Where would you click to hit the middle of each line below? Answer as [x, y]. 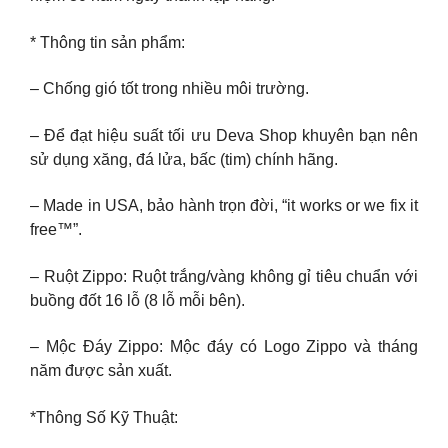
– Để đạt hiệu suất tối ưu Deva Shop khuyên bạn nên [224, 135]
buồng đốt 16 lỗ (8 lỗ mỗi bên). [137, 300]
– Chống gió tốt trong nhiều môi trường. [169, 89]
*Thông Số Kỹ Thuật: [104, 417]
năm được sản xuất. [101, 371]
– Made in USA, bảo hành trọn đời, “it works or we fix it [224, 206]
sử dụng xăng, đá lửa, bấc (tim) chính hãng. [184, 159]
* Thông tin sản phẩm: [107, 42]
